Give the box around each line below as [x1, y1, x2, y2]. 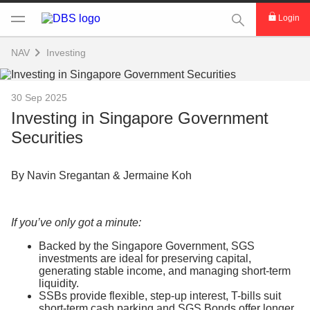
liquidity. [39, 277, 79, 289]
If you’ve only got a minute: [11, 217, 141, 228]
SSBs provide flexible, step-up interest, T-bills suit [39, 290, 281, 302]
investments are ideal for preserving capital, [39, 253, 251, 264]
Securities [11, 128, 83, 147]
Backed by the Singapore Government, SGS [39, 240, 255, 252]
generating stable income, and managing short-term [39, 265, 291, 277]
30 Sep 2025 [11, 92, 67, 103]
